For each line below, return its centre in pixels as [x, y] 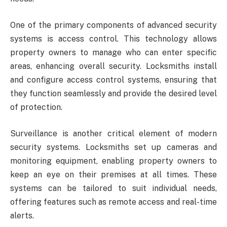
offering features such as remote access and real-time [113, 202]
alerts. [22, 215]
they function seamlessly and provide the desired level [113, 93]
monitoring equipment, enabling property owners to [113, 161]
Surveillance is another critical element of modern [113, 133]
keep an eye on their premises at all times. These [113, 174]
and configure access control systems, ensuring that [113, 80]
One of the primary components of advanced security [113, 25]
